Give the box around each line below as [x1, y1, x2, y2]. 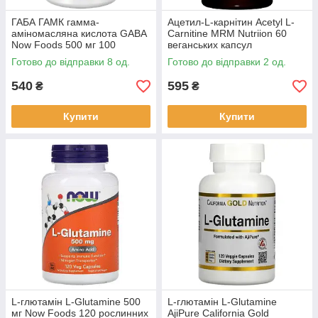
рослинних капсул [11, 50, 95, 62]
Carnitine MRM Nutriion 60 [168, 28, 287, 39]
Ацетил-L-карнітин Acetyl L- [168, 16, 295, 28]
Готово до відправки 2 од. [168, 56, 286, 67]
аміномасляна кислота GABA [11, 28, 146, 39]
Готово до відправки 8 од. [11, 56, 130, 67]
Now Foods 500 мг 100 [11, 39, 116, 50]
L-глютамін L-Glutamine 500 [11, 296, 141, 307]
